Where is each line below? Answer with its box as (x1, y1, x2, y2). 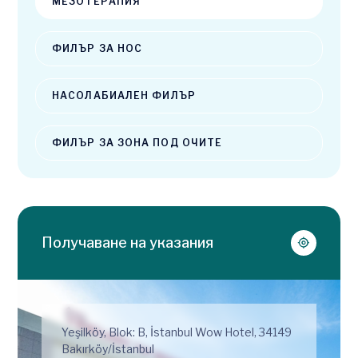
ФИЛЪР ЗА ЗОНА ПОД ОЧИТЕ (52, 136, 223, 149)
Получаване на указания (42, 234, 213, 252)
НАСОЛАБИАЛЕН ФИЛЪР (52, 89, 196, 101)
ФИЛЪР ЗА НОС (52, 42, 143, 54)
